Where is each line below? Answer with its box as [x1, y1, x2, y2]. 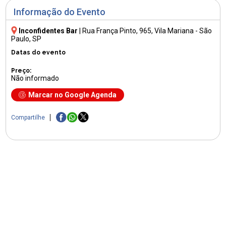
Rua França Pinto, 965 [82, 26, 152, 35]
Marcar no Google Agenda [28, 90, 117, 99]
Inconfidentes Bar [19, 26, 78, 35]
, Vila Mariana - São [151, 26, 212, 35]
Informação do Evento [14, 7, 106, 18]
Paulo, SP [11, 34, 42, 43]
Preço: [11, 67, 32, 74]
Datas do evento [11, 48, 66, 56]
